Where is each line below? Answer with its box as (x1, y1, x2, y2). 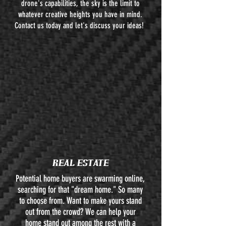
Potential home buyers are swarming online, (16, 173, 145, 184)
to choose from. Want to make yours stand (19, 195, 142, 206)
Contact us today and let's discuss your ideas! (15, 21, 146, 30)
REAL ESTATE (52, 157, 108, 168)
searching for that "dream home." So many (18, 184, 143, 195)
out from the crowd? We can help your (25, 206, 136, 217)
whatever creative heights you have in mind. (18, 10, 142, 19)
